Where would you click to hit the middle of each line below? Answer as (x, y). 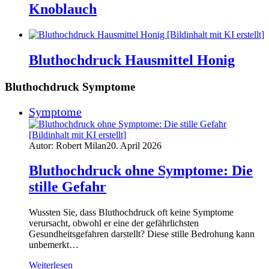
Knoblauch (63, 9)
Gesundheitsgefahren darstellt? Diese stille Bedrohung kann (142, 234)
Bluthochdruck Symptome (70, 86)
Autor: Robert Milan (68, 145)
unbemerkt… (54, 245)
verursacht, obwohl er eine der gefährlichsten (114, 223)
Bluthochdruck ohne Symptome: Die (141, 171)
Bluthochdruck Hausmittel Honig (132, 60)
